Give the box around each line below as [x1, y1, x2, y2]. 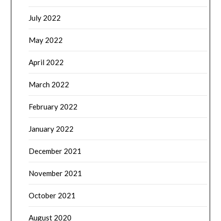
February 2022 [29, 102, 78, 111]
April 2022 [29, 58, 64, 67]
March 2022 [29, 80, 70, 89]
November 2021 [29, 169, 82, 178]
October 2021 [29, 191, 76, 200]
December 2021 [29, 147, 82, 156]
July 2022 [29, 13, 61, 23]
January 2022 [29, 124, 74, 134]
